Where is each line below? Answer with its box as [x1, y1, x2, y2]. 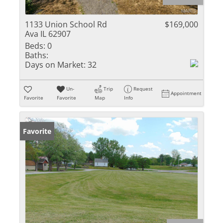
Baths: [25, 50, 48, 61]
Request [133, 85, 153, 92]
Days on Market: [25, 59, 86, 70]
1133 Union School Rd [25, 19, 107, 30]
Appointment [171, 90, 202, 97]
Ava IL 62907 [25, 28, 71, 39]
